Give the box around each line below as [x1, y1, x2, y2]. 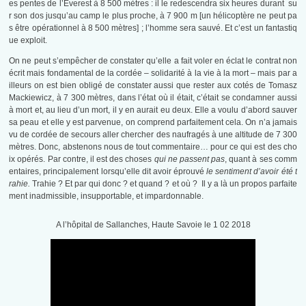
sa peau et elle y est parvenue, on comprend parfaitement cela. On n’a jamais [9, 117, 297, 128]
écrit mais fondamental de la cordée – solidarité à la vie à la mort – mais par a [9, 68, 297, 79]
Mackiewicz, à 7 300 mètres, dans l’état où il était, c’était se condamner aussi [9, 93, 297, 103]
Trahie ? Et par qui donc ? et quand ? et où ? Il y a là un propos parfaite [32, 179, 297, 189]
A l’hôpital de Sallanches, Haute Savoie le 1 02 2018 [55, 220, 251, 230]
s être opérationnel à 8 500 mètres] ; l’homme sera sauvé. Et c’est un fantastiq [9, 23, 297, 33]
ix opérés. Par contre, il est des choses [9, 154, 154, 165]
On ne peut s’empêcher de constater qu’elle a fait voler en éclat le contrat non [9, 56, 297, 66]
